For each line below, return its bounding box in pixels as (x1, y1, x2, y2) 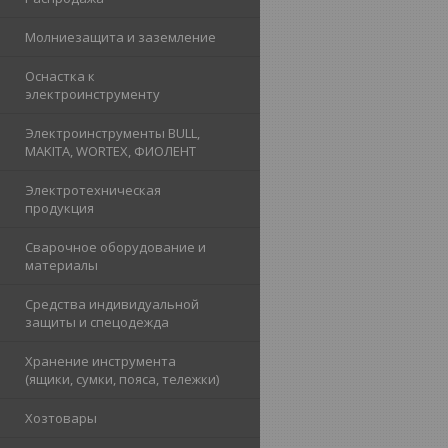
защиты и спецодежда (25, 313, 169, 332)
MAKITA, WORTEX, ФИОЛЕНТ (25, 142, 196, 161)
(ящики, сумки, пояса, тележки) (25, 370, 219, 389)
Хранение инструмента (25, 352, 176, 371)
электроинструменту (25, 85, 160, 104)
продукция (25, 199, 94, 218)
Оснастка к (25, 67, 95, 86)
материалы (25, 256, 98, 275)
